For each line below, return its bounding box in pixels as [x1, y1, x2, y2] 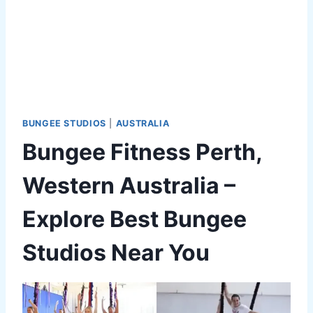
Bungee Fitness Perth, [22, 138, 262, 166]
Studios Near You [22, 238, 210, 266]
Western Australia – [22, 171, 235, 199]
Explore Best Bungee [22, 205, 247, 233]
